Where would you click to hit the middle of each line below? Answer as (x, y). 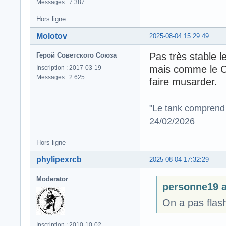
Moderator (52, 179)
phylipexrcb (59, 159)
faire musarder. (183, 82)
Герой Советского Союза (76, 55)
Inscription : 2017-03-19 (69, 68)
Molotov (52, 36)
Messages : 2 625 (61, 77)
